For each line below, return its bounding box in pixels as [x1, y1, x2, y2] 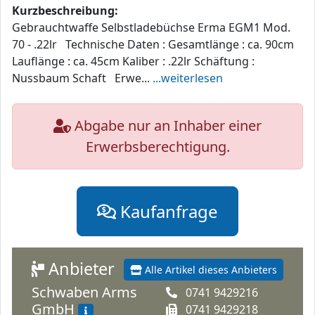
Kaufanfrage [116, 200, 218, 224]
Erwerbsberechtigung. [85, 137, 230, 157]
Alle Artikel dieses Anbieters [142, 263, 277, 277]
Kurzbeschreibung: [12, 3, 118, 19]
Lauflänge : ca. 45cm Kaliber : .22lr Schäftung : [12, 53, 255, 70]
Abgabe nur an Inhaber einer [71, 116, 262, 136]
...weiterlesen [153, 70, 223, 86]
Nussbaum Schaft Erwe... [12, 70, 153, 86]
